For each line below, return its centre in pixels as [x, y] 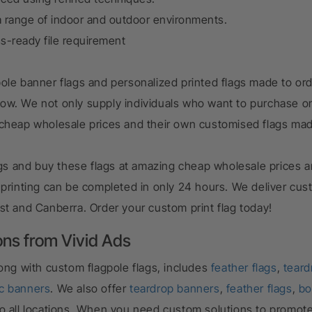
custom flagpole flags [102, 267]
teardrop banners [175, 288]
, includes [183, 267]
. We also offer [90, 288]
